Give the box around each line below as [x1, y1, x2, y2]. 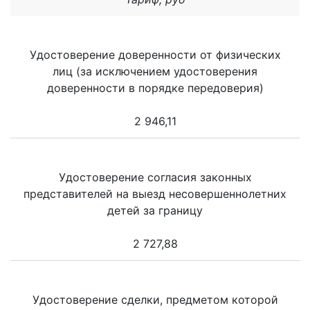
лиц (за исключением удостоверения [53, 64, 257, 79]
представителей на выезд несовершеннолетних [24, 187, 286, 201]
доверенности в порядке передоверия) [46, 81, 264, 95]
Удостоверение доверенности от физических [29, 48, 281, 62]
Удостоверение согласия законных [58, 170, 252, 185]
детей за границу [107, 203, 203, 218]
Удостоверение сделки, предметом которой [32, 293, 278, 307]
